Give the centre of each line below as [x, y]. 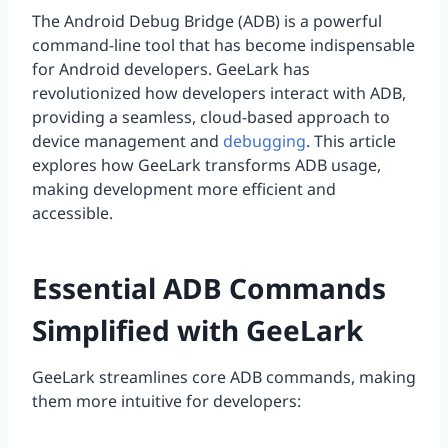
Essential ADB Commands [209, 288]
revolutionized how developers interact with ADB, [219, 93]
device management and [127, 141]
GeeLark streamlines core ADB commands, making [224, 377]
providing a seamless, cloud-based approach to [211, 117]
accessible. [72, 213]
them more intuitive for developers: [166, 401]
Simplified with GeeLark [197, 330]
